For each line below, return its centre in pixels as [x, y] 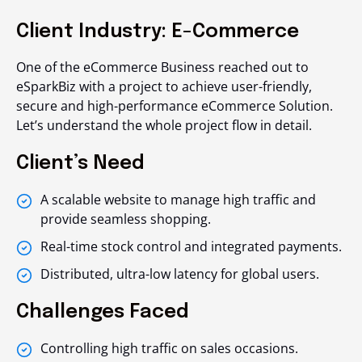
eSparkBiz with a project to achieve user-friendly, [164, 86]
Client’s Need [80, 163]
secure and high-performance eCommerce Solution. [175, 105]
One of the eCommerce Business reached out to [162, 67]
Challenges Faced [103, 312]
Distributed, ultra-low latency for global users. [180, 274]
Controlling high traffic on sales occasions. [169, 348]
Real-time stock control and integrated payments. [191, 246]
